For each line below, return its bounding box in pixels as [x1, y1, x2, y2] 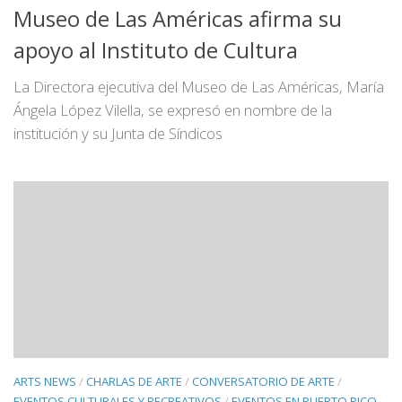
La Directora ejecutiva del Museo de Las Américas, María [13, 75, 384, 97]
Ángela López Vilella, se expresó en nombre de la [13, 99, 332, 120]
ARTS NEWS [13, 372, 76, 389]
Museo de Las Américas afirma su [13, 4, 342, 33]
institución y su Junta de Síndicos [13, 122, 223, 144]
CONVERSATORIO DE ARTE [192, 372, 335, 389]
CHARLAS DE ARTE [86, 372, 182, 389]
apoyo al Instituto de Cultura [13, 35, 298, 65]
